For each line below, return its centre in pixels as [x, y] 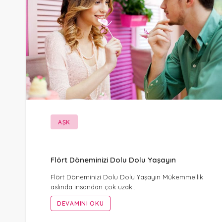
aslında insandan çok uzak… [94, 187]
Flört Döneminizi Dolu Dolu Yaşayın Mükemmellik [127, 177]
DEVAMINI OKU [81, 203]
